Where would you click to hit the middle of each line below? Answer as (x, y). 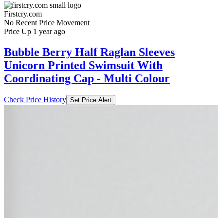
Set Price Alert (91, 100)
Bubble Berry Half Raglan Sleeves (89, 52)
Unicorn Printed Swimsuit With (83, 65)
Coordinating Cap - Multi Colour (87, 78)
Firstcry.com (23, 14)
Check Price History (35, 99)
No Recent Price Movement (47, 22)
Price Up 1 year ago (35, 31)
